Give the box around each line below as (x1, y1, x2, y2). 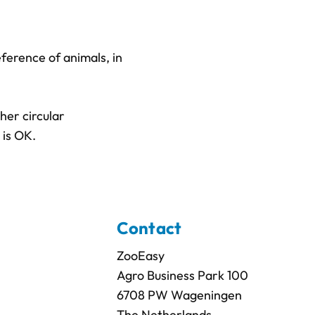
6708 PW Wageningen (116, 286, 250, 303)
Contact (116, 217, 182, 238)
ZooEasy (116, 247, 165, 264)
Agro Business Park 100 (116, 266, 256, 283)
